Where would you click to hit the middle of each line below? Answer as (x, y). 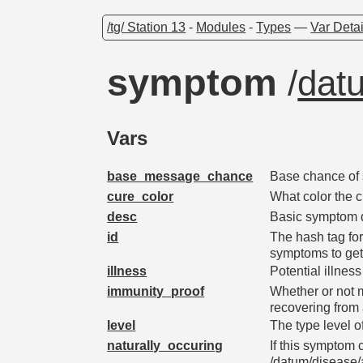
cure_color (141, 196)
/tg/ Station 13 (147, 27)
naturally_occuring (165, 345)
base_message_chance (180, 176)
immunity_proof (156, 291)
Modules (221, 27)
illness (127, 271)
